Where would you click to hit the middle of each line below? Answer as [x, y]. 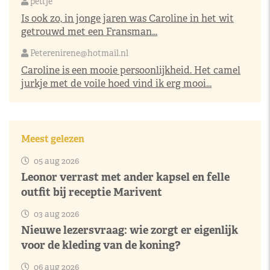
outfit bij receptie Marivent [92, 192]
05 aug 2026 [55, 161]
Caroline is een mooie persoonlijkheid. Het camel [131, 70]
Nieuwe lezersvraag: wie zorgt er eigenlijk [130, 230]
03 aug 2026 [55, 214]
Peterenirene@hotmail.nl [79, 53]
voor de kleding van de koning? [101, 245]
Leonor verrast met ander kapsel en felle [125, 177]
